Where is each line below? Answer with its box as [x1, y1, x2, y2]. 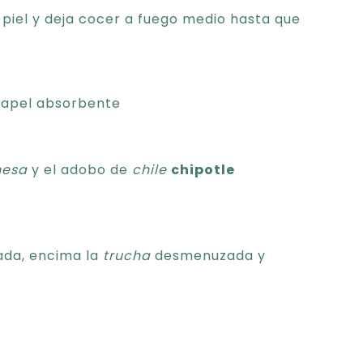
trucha [103, 246, 151, 265]
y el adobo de [28, 160, 132, 179]
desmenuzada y [151, 246, 266, 265]
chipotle [171, 160, 235, 179]
